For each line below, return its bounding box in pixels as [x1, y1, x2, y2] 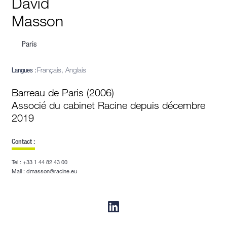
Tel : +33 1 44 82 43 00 [12, 159, 67, 166]
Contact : [12, 137, 35, 146]
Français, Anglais [37, 65, 86, 74]
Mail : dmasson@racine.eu [12, 168, 77, 175]
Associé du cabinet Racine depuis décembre [12, 99, 205, 111]
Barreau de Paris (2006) [12, 87, 114, 99]
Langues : [12, 65, 37, 74]
